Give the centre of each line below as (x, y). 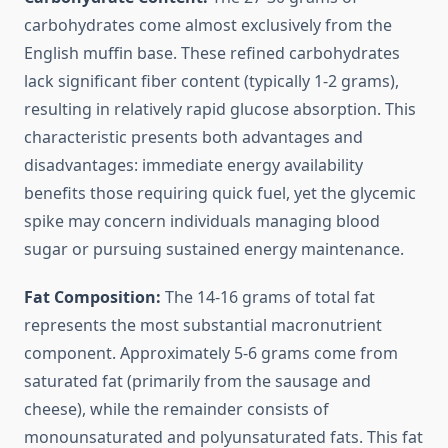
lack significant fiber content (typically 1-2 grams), (211, 81)
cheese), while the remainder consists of (176, 409)
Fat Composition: (92, 297)
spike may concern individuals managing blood (202, 221)
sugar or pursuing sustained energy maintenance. (214, 249)
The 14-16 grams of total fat (268, 297)
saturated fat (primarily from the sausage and (197, 381)
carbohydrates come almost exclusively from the (208, 25)
